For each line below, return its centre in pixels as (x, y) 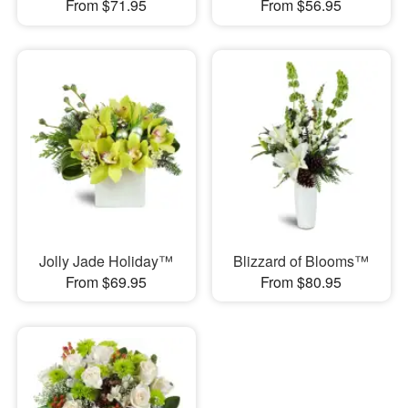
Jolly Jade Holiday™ (107, 260)
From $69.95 (107, 281)
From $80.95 (301, 281)
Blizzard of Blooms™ (301, 260)
